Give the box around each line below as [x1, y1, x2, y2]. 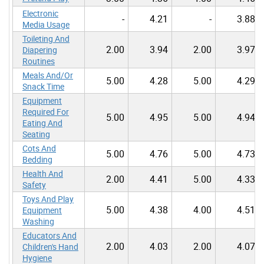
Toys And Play [22, 193, 74, 204]
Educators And [22, 229, 77, 241]
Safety [22, 179, 46, 190]
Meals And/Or [22, 69, 73, 81]
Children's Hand [22, 240, 78, 252]
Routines [22, 55, 55, 67]
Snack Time [22, 80, 64, 92]
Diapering [22, 44, 57, 55]
